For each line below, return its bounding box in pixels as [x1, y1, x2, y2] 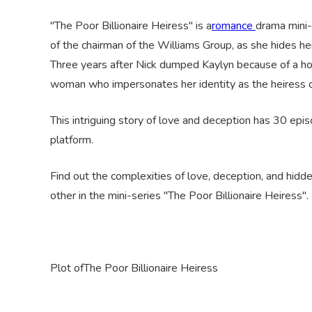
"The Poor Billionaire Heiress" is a [50, 18, 212, 33]
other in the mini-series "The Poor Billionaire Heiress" [50, 188, 306, 203]
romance [212, 18, 256, 33]
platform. [50, 132, 93, 148]
